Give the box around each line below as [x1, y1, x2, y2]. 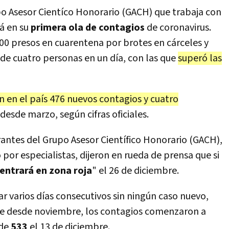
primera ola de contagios [31, 21, 145, 34]
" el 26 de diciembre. [92, 164, 179, 177]
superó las [178, 52, 222, 65]
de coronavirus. [145, 21, 211, 34]
